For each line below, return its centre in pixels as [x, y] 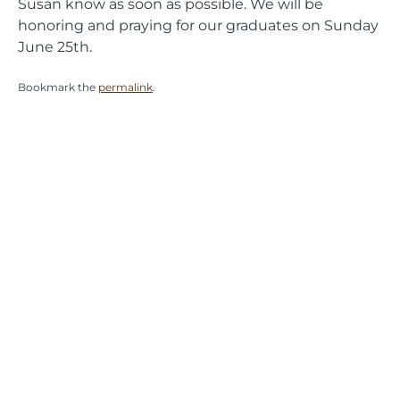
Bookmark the [58, 87]
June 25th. [55, 46]
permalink [125, 87]
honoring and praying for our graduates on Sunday [198, 25]
